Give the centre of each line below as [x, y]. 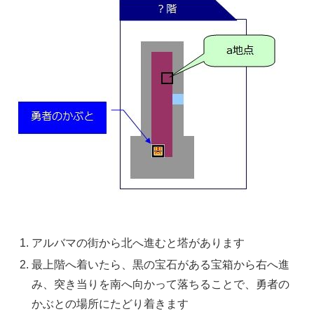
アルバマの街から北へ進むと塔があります [138, 243]
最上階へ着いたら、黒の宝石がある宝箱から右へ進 [161, 265]
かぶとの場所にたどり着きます [110, 304]
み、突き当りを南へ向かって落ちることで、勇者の [161, 285]
